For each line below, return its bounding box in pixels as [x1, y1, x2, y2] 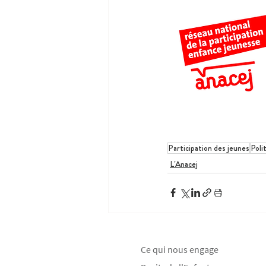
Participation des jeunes [168, 141, 249, 154]
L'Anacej [170, 157, 198, 170]
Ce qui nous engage [141, 243, 218, 255]
